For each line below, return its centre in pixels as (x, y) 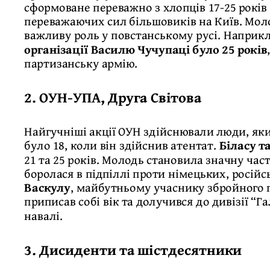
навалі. (44, 215)
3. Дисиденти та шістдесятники (133, 250)
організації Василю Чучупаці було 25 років (146, 49)
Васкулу (47, 187)
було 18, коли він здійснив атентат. (121, 145)
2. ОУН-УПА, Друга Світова (113, 97)
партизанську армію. (81, 63)
